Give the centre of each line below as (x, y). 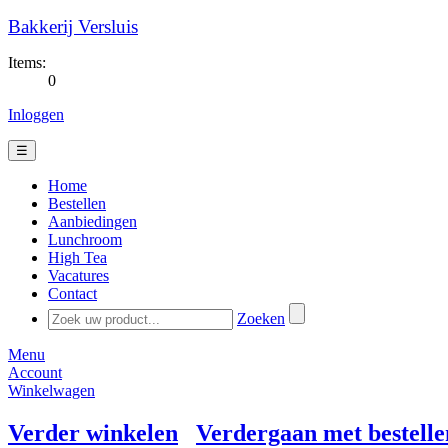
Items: (27, 62)
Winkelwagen (51, 390)
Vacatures (78, 275)
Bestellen (77, 203)
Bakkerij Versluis (73, 26)
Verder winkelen (93, 432)
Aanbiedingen (92, 221)
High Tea (77, 257)
